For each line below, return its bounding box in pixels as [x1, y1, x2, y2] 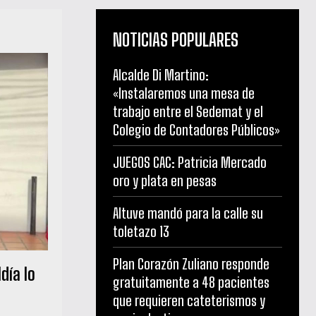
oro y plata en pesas [113, 171, 217, 189]
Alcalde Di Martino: [113, 66, 209, 83]
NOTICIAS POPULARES [113, 29, 238, 50]
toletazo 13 [113, 222, 169, 240]
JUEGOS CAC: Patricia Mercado [113, 153, 267, 171]
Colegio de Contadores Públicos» [113, 121, 280, 138]
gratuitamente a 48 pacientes [113, 273, 269, 291]
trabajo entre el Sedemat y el [113, 102, 263, 120]
